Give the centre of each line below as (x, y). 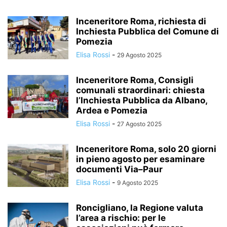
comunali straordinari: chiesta (140, 90)
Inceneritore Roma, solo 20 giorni (146, 149)
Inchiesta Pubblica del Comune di (147, 31)
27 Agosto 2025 (139, 124)
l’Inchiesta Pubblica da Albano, (142, 100)
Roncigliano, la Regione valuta (140, 208)
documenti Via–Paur (119, 169)
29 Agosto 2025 (139, 55)
